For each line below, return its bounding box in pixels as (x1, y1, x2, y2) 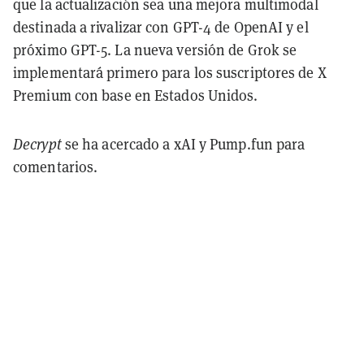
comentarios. (13, 157, 98, 176)
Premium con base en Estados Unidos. (13, 85, 258, 105)
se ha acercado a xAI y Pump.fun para (61, 134, 305, 154)
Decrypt (13, 134, 62, 154)
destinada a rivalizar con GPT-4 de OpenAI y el (13, 17, 309, 37)
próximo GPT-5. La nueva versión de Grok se (13, 40, 297, 59)
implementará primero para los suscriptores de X (13, 63, 327, 82)
